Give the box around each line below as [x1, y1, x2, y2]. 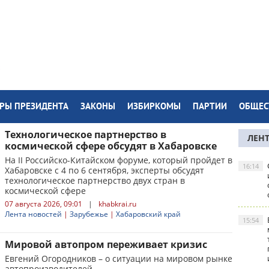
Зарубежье [70, 209, 108, 219]
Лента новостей [5, 209, 62, 219]
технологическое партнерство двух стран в [5, 175, 185, 186]
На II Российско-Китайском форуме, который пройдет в [5, 154, 232, 166]
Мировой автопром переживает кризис [5, 238, 207, 251]
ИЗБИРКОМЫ [127, 101, 181, 113]
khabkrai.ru [98, 199, 136, 209]
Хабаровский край [116, 209, 181, 219]
